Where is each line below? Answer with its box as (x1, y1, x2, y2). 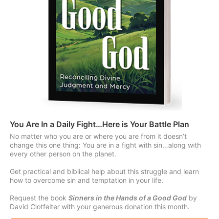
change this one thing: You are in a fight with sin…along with (10, 140, 201, 149)
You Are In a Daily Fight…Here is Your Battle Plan (10, 119, 189, 129)
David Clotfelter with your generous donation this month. (10, 202, 190, 211)
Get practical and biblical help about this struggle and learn (10, 167, 199, 175)
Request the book (10, 193, 68, 202)
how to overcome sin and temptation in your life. (10, 175, 163, 184)
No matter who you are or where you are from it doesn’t (10, 131, 187, 140)
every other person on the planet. (10, 149, 116, 158)
